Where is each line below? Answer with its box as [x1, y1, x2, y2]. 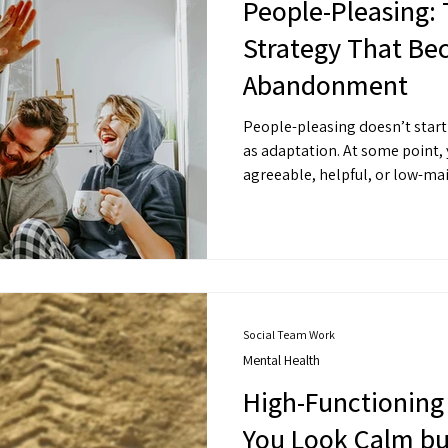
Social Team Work [243, 326, 335, 342]
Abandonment [243, 65, 408, 103]
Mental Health [243, 351, 320, 370]
